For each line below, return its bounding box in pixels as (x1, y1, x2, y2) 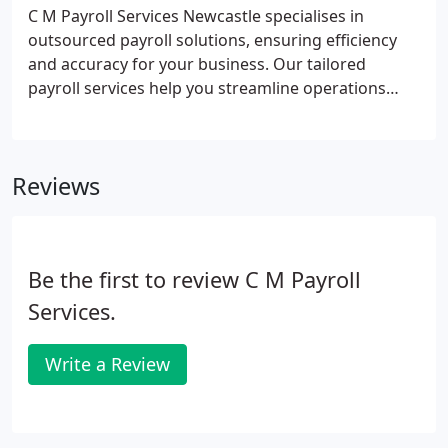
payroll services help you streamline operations (28, 77, 386, 99)
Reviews (12, 170, 100, 202)
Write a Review (45, 352, 170, 376)
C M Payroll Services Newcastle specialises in (28, 5, 364, 27)
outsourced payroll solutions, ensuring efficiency (28, 29, 397, 51)
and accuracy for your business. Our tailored (28, 53, 366, 75)
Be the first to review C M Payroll (28, 265, 361, 294)
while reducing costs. (28, 101, 188, 123)
